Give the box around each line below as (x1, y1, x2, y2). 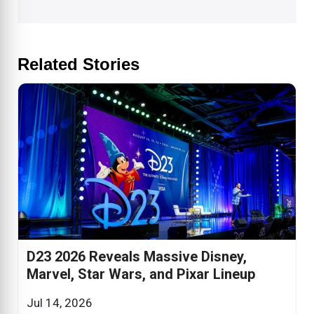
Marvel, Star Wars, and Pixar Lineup (27, 265, 255, 282)
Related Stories (18, 55, 139, 74)
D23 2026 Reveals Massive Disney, (27, 247, 247, 265)
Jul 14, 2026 (27, 295, 93, 310)
